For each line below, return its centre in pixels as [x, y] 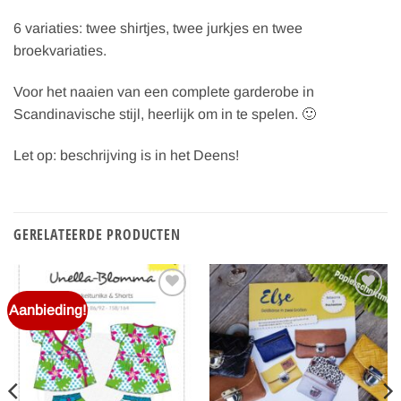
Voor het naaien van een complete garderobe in [164, 92]
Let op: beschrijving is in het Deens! [126, 155]
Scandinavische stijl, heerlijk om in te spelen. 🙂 [165, 115]
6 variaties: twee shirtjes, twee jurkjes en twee [158, 29]
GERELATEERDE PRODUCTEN [97, 234]
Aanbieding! [48, 310]
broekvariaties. [60, 51]
